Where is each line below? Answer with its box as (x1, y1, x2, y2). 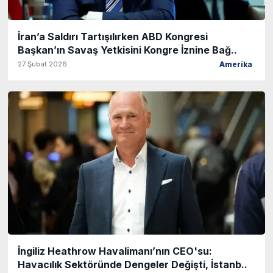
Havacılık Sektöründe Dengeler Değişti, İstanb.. (18, 258, 247, 271)
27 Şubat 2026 (18, 60, 67, 69)
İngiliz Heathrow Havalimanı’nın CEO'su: (18, 244, 212, 257)
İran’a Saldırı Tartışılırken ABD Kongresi (18, 30, 208, 43)
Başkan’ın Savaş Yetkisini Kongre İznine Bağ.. (18, 44, 237, 57)
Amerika (219, 60, 252, 69)
